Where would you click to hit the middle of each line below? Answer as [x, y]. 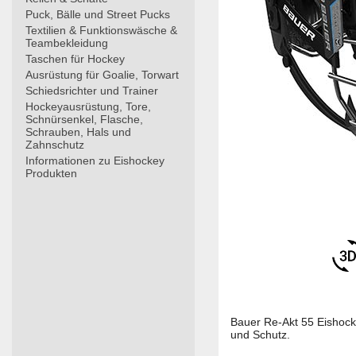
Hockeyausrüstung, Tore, [88, 106]
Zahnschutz [55, 145]
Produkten [51, 173]
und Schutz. [260, 335]
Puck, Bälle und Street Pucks [98, 14]
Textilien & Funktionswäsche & [101, 30]
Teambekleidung [67, 43]
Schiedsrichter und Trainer [92, 91]
